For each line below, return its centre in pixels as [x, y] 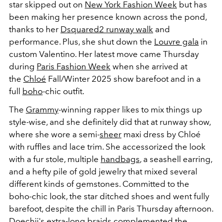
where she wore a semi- [54, 134]
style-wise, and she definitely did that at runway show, [110, 122]
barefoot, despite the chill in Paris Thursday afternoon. [111, 209]
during [22, 66]
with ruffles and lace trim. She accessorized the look [107, 147]
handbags [120, 159]
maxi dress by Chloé [162, 134]
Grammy [42, 110]
